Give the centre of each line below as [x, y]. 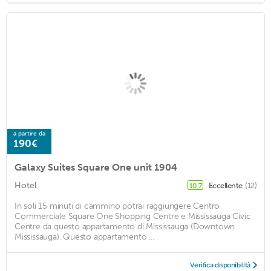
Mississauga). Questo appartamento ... [84, 237]
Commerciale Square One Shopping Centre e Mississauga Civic [133, 216]
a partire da [29, 133]
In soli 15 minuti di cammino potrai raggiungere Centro [117, 206]
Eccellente [226, 185]
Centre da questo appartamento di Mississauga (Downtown [125, 226]
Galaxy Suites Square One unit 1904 [96, 167]
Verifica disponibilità [220, 265]
